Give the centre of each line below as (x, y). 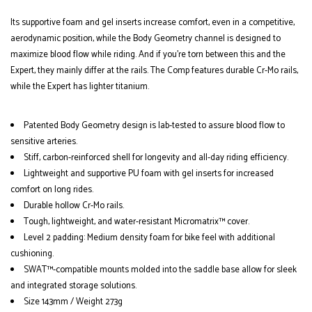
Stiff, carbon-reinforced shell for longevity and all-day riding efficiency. (156, 158)
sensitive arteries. (44, 142)
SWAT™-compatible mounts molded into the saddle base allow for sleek (160, 270)
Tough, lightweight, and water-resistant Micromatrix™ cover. (136, 222)
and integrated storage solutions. (73, 286)
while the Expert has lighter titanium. (80, 87)
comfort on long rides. (52, 190)
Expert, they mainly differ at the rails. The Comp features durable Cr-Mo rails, (154, 71)
